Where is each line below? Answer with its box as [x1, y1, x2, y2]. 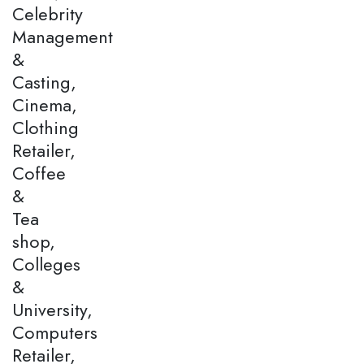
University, [12, 296, 93, 323]
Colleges [12, 250, 80, 277]
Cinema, [12, 91, 77, 118]
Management [12, 23, 113, 50]
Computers [12, 318, 97, 345]
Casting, [12, 68, 76, 95]
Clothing [12, 114, 79, 141]
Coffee [12, 159, 66, 186]
